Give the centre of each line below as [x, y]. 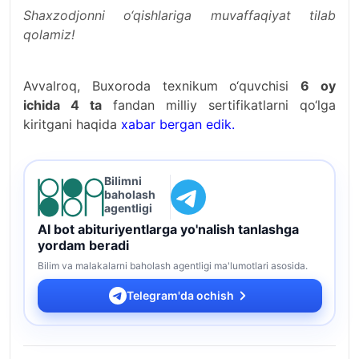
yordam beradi [83, 245]
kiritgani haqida [72, 124]
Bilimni [123, 180]
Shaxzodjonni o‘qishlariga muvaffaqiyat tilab [179, 15]
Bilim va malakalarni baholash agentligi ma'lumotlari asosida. [172, 265]
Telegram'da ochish [180, 295]
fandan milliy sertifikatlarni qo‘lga [219, 105]
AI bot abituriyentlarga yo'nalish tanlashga [168, 229]
